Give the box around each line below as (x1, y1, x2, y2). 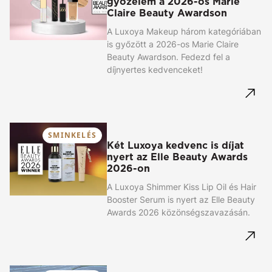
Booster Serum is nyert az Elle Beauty (107, 194, 255, 205)
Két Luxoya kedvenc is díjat (107, 140, 244, 152)
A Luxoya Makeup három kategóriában (107, 26, 261, 37)
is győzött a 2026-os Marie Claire (107, 39, 239, 50)
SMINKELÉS (48, 130, 97, 141)
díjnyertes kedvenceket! (107, 64, 203, 75)
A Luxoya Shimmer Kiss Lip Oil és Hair (107, 182, 256, 192)
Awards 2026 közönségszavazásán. (107, 207, 250, 218)
